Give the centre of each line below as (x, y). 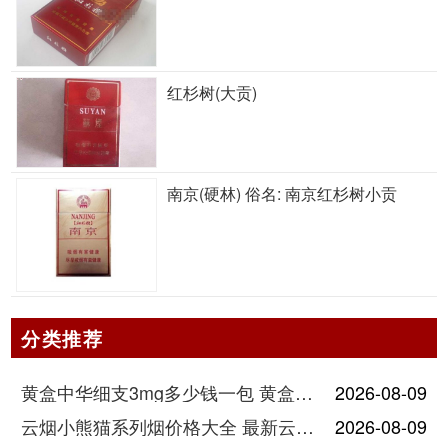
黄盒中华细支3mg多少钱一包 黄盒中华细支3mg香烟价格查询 (304, 391)
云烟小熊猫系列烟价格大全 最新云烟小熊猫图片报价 (305, 425)
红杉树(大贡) (211, 93)
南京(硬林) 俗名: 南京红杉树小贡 (281, 194)
